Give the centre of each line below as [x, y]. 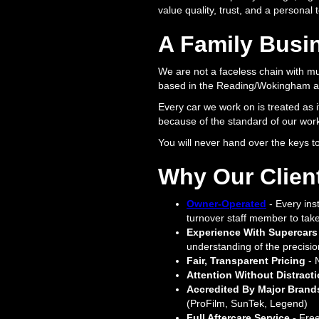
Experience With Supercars [252, 232]
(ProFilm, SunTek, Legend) [247, 303]
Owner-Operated [226, 204]
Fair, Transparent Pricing [246, 261]
